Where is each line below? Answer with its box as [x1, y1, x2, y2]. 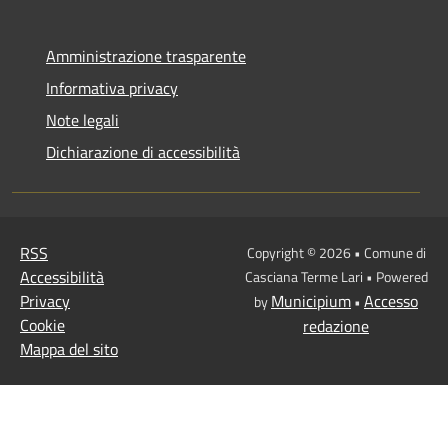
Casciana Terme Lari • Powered [244, 266, 428, 288]
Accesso [364, 289, 418, 314]
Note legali [46, 108, 119, 133]
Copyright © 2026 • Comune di [246, 242, 426, 264]
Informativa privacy [46, 76, 178, 101]
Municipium [271, 289, 351, 314]
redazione [303, 314, 369, 339]
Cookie [20, 313, 65, 338]
